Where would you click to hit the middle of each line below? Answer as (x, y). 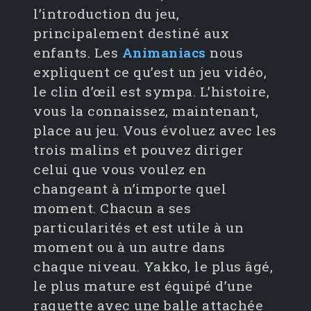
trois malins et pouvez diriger (138, 150)
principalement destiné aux (131, 33)
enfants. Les (78, 53)
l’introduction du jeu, (106, 14)
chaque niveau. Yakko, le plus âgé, (153, 267)
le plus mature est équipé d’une (143, 286)
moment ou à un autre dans (129, 247)
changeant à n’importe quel (130, 189)
